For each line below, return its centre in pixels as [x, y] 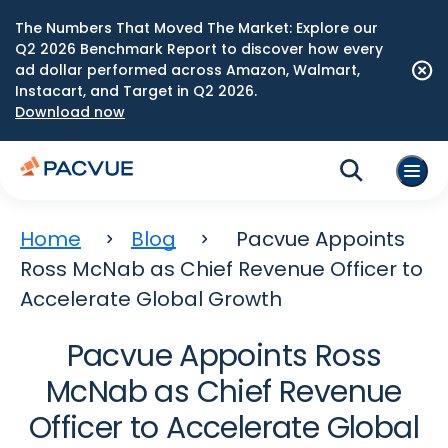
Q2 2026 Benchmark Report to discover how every [199, 49]
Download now [70, 112]
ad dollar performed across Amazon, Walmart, [187, 70]
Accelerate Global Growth [151, 299]
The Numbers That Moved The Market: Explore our [196, 28]
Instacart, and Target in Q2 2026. [136, 91]
